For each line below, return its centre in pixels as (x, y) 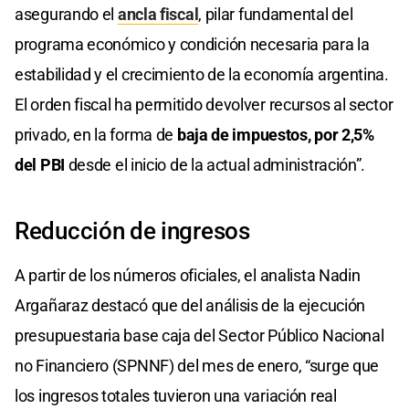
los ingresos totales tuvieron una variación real (176, 395)
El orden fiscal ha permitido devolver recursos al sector (204, 104)
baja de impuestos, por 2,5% (275, 134)
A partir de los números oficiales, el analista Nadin (188, 275)
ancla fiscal (158, 14)
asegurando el (66, 14)
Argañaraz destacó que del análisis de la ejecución (190, 305)
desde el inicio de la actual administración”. (215, 164)
